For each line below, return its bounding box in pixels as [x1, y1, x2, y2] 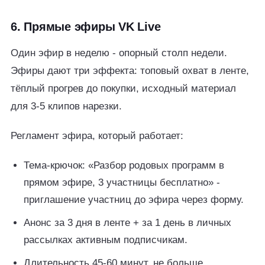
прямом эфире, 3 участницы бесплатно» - [24, 177, 220, 188]
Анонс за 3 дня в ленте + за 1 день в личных [24, 217, 231, 228]
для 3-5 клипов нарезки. [11, 101, 122, 112]
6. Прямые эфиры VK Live [11, 20, 161, 33]
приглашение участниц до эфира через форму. [24, 194, 244, 205]
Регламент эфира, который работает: [11, 130, 183, 141]
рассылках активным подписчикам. [24, 234, 188, 245]
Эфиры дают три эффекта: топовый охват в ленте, [11, 65, 249, 76]
